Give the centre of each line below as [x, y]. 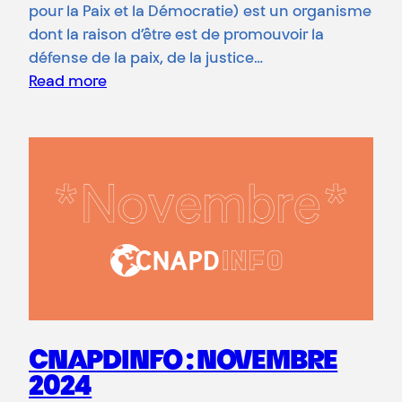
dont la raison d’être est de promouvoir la [176, 36]
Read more [68, 83]
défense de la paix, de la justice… [146, 60]
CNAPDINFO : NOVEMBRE [184, 362]
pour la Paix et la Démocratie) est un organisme [200, 13]
